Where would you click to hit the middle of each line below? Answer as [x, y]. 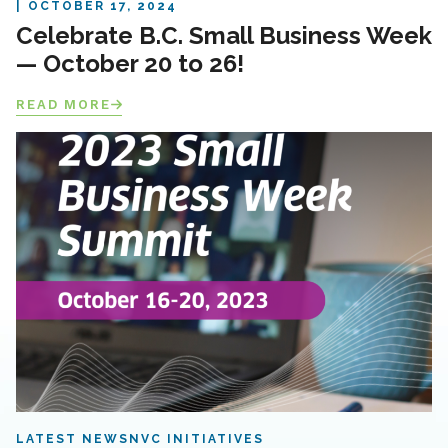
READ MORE [63, 105]
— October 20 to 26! [130, 64]
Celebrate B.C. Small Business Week [224, 36]
